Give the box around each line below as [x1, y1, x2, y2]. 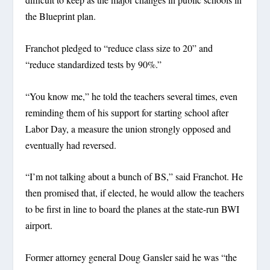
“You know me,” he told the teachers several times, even [25, 89, 238, 102]
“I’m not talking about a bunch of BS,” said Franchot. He [25, 170, 243, 183]
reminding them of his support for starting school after [25, 105, 229, 119]
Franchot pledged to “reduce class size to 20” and [25, 42, 213, 55]
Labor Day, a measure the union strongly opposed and [25, 122, 231, 135]
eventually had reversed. [25, 138, 117, 151]
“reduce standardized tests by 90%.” [25, 58, 162, 71]
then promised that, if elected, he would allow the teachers [25, 186, 245, 199]
